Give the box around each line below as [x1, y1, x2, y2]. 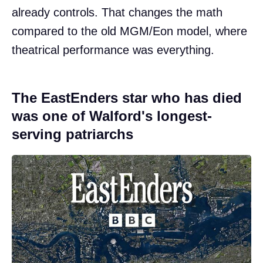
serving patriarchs [12, 126, 133, 143]
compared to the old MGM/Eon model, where [12, 25, 247, 38]
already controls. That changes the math [12, 6, 222, 19]
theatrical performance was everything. [12, 43, 214, 57]
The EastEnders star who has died [12, 90, 242, 106]
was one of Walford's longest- [12, 108, 212, 124]
